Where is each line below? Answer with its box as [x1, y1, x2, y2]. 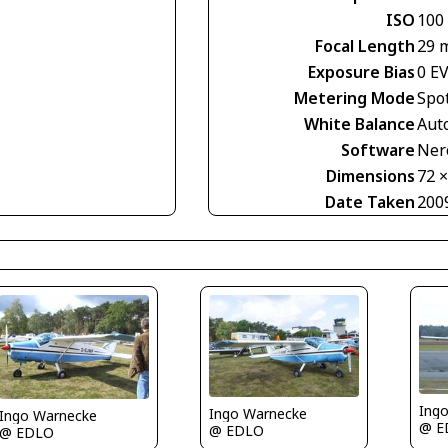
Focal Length [315, 34, 415, 57]
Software [341, 138, 415, 161]
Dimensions [326, 164, 415, 187]
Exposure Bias [308, 60, 415, 83]
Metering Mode [294, 86, 415, 109]
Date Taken [325, 190, 415, 213]
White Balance [304, 112, 415, 135]
